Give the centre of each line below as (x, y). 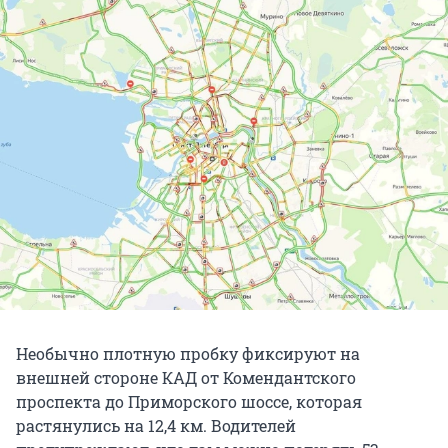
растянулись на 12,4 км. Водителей (156, 426)
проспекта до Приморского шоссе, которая (189, 402)
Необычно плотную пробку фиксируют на (188, 354)
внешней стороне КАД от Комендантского (186, 378)
